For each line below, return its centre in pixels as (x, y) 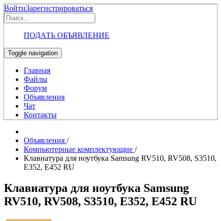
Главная (37, 70)
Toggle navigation (33, 53)
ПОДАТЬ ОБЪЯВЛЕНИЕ (67, 35)
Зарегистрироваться (59, 8)
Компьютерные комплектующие (79, 149)
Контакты (40, 115)
